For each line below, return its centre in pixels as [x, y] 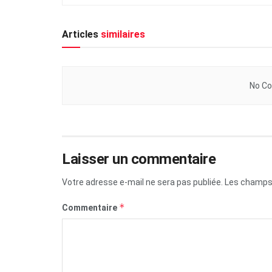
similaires [122, 34]
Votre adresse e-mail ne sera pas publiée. [142, 182]
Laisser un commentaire [139, 159]
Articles [80, 34]
